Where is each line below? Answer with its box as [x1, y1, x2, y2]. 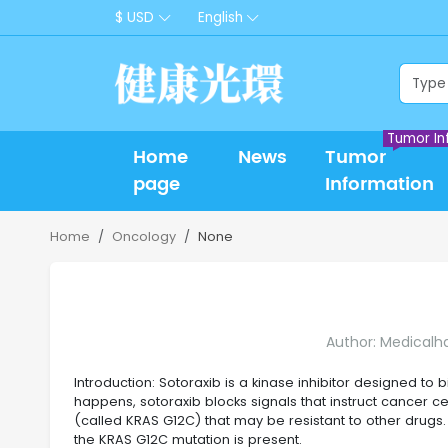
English [197, 7, 243, 27]
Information [325, 169, 435, 199]
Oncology [112, 227, 176, 245]
